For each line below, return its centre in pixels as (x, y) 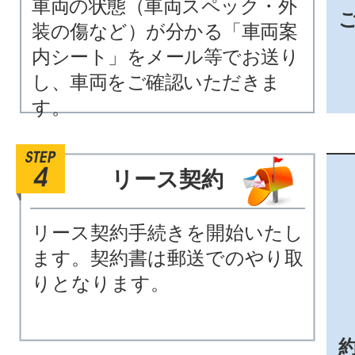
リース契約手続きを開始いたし (168, 232)
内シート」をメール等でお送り (165, 56)
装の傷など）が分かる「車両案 (164, 31)
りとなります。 (101, 283)
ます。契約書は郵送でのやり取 (168, 258)
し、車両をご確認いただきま (156, 82)
